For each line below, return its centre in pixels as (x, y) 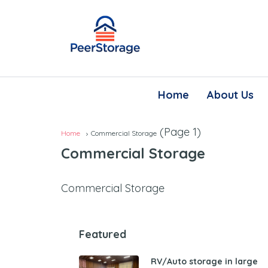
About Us (230, 95)
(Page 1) (179, 132)
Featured (103, 234)
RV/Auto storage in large (204, 261)
